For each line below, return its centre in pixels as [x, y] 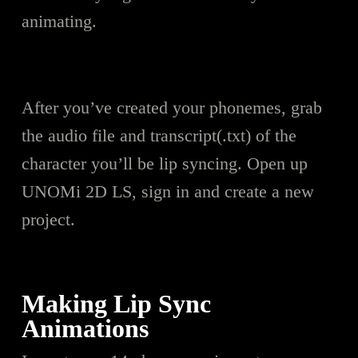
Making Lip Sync [116, 304]
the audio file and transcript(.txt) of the [159, 135]
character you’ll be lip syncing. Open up [164, 163]
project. [48, 219]
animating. [59, 21]
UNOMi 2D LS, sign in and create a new [167, 191]
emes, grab [283, 107]
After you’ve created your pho [128, 107]
